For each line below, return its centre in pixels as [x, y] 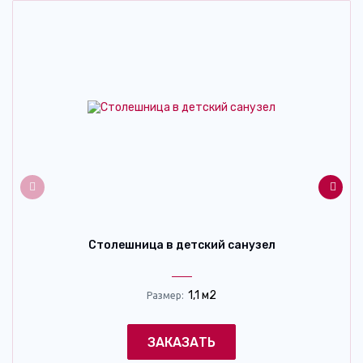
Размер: [165, 296]
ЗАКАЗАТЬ [181, 343]
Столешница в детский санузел [181, 246]
